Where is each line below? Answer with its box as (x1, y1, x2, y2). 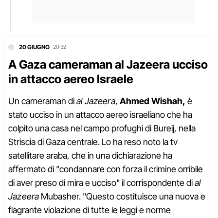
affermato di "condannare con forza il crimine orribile (8, 164, 203, 175)
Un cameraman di (8, 96, 76, 107)
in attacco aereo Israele (8, 72, 133, 87)
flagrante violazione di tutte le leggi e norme (8, 205, 171, 216)
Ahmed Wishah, (119, 96, 185, 107)
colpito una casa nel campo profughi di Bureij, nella (8, 123, 196, 134)
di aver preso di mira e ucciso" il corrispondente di (8, 178, 195, 188)
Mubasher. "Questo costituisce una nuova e (39, 191, 206, 202)
